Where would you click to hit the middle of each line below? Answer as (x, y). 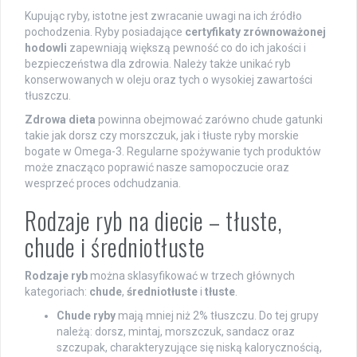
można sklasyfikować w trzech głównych (191, 275)
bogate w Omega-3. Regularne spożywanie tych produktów (173, 151)
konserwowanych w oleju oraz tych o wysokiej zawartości (169, 79)
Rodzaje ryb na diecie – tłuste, (154, 220)
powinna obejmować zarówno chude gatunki (209, 119)
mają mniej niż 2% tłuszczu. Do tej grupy (217, 315)
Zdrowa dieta (60, 119)
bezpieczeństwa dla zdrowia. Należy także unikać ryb (158, 63)
